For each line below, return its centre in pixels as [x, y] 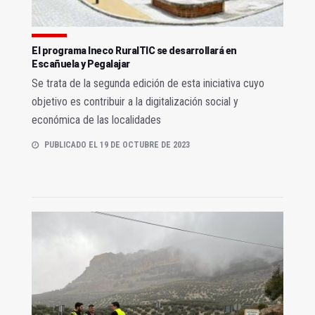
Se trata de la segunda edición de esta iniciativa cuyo [148, 84]
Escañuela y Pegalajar [81, 64]
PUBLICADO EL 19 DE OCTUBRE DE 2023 [117, 145]
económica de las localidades [96, 120]
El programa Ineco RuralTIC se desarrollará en [134, 51]
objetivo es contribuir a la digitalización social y [135, 102]
